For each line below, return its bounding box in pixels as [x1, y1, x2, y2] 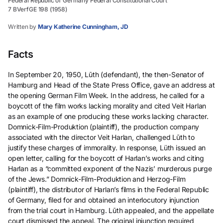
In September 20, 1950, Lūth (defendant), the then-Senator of [8, 70, 205, 79]
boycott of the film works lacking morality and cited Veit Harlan [8, 102, 207, 110]
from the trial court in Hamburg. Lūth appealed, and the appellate [8, 206, 215, 215]
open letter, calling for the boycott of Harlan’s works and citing [8, 154, 205, 162]
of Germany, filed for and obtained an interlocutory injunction [8, 196, 199, 204]
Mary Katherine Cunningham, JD [37, 23, 129, 30]
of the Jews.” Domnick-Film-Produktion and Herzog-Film [8, 175, 186, 183]
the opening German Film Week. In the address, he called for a [8, 91, 205, 100]
